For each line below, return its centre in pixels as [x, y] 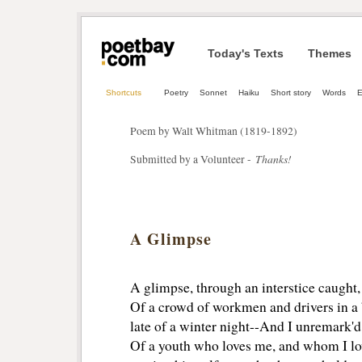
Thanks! [276, 159]
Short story [291, 93]
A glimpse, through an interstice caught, [245, 288]
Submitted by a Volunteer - [193, 159]
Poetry [176, 93]
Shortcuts [124, 93]
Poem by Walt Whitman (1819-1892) [214, 131]
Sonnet [213, 93]
